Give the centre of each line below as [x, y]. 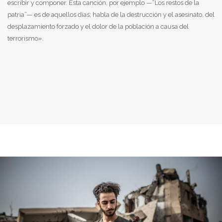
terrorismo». [26, 38]
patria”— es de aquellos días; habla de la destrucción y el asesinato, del [111, 14]
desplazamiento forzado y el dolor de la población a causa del [98, 26]
